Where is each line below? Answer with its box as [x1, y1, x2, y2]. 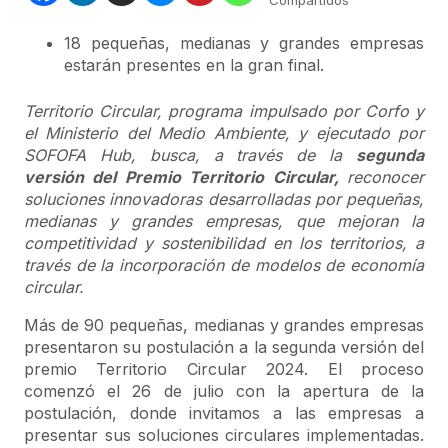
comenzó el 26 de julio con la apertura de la [24, 381, 424, 401]
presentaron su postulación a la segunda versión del [24, 337, 424, 357]
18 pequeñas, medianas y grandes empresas [64, 33, 424, 53]
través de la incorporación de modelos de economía [24, 255, 424, 275]
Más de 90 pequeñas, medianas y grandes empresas [24, 315, 424, 335]
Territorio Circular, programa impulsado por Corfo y [24, 101, 424, 121]
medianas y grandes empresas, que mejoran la [24, 211, 424, 231]
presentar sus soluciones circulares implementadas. [24, 425, 424, 445]
